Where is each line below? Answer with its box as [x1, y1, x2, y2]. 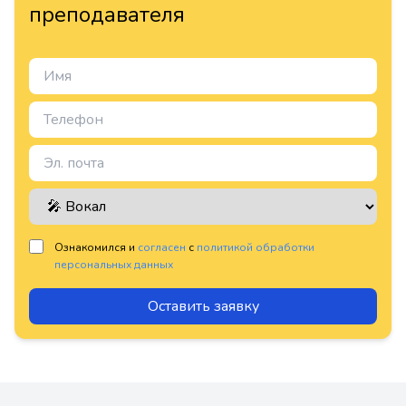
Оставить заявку [147, 296, 259, 316]
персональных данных [54, 257, 173, 272]
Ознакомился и [54, 240, 138, 255]
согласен [138, 240, 186, 255]
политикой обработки [197, 240, 314, 255]
